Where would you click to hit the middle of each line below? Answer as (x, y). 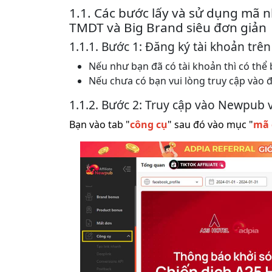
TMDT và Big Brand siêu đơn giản (168, 27)
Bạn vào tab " (100, 124)
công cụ (149, 124)
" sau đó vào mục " (210, 124)
